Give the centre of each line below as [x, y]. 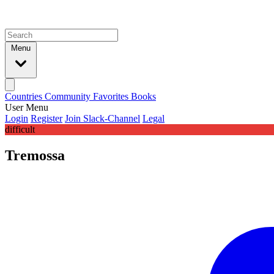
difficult [20, 129]
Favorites [112, 96]
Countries [25, 96]
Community [69, 96]
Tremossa [35, 155]
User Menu [27, 107]
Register [46, 118]
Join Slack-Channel [102, 118]
